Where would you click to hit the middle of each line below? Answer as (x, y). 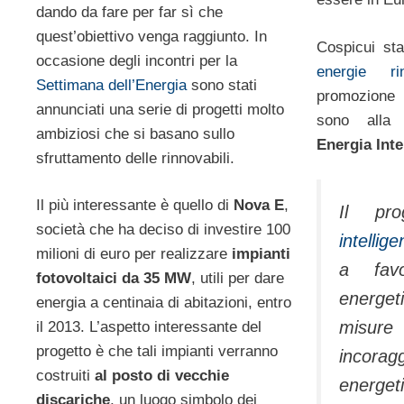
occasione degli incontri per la (137, 60)
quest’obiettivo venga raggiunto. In (151, 36)
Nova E (259, 206)
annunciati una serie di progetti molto (160, 109)
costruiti (65, 376)
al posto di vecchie (162, 376)
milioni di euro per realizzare (134, 254)
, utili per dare (238, 279)
